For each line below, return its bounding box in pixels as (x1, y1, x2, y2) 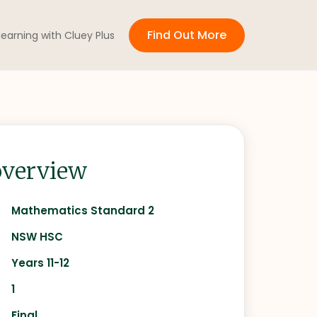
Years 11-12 (11, 255, 70, 270)
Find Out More (147, 27, 226, 43)
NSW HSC (11, 229, 64, 244)
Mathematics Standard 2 (11, 203, 155, 218)
